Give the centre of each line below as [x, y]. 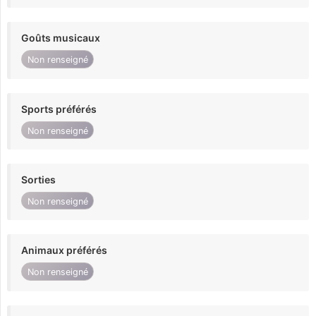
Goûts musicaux [61, 38]
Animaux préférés [64, 250]
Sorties [38, 180]
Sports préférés [59, 109]
